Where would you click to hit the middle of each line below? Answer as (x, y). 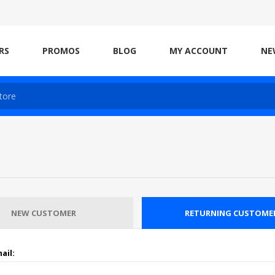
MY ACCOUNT (199, 51)
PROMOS (61, 51)
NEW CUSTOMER (43, 213)
